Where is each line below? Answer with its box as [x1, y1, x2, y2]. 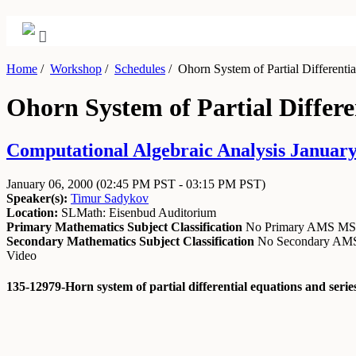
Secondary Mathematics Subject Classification [6, 234, 254, 248]
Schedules [114, 62, 165, 75]
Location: [6, 205, 58, 219]
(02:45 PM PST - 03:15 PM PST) [96, 176, 265, 191]
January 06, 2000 [6, 176, 96, 191]
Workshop [50, 62, 102, 75]
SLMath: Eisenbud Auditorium [58, 205, 216, 219]
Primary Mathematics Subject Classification [6, 219, 242, 234]
